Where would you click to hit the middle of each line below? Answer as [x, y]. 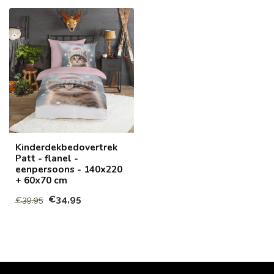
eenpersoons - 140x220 [69, 169]
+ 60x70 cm [41, 180]
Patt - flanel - [47, 158]
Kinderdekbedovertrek [66, 147]
